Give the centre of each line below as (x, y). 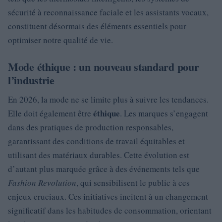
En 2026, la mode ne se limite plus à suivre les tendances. (108, 99)
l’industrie (31, 80)
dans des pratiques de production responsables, (91, 127)
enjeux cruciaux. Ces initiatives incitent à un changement (108, 196)
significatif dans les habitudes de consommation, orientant (110, 210)
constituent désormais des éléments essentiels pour (97, 26)
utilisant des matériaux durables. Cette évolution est (99, 155)
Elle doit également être (51, 113)
